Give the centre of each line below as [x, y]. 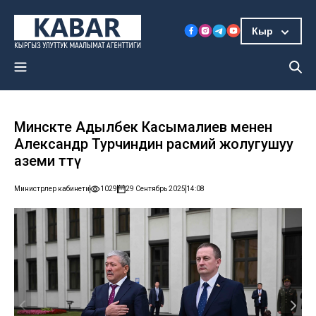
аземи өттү [48, 160]
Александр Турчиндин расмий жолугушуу [154, 144]
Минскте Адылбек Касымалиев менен [143, 127]
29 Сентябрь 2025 [156, 188]
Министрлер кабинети [52, 188]
